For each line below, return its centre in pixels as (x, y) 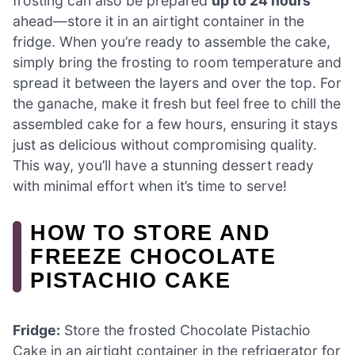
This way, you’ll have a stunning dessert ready (163, 165)
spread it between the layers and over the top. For (177, 82)
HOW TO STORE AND (151, 232)
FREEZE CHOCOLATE (153, 256)
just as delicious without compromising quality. (165, 144)
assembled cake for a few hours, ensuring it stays (175, 124)
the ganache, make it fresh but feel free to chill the (177, 103)
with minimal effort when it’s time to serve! (150, 185)
